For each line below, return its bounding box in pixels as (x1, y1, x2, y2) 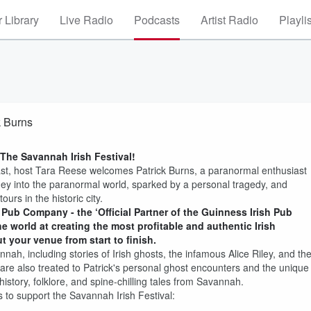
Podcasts (134, 12, 180, 28)
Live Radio (60, 12, 113, 28)
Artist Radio (201, 12, 258, 28)
